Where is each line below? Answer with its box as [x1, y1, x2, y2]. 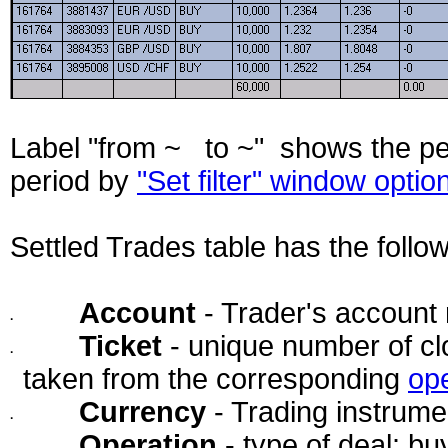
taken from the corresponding [23, 363, 408, 395]
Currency [79, 396, 214, 428]
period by [10, 165, 137, 197]
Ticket [79, 330, 162, 362]
